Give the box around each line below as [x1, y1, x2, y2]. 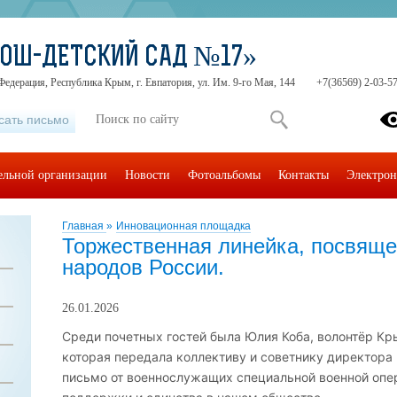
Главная [62, 220, 106, 232]
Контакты [278, 168, 329, 182]
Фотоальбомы [188, 168, 261, 182]
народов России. [62, 255, 224, 279]
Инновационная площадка [116, 220, 251, 232]
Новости [125, 168, 170, 182]
